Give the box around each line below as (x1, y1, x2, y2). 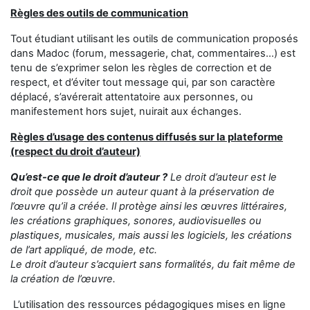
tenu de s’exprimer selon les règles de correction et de (10, 62, 272, 74)
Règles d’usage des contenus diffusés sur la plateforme (10, 131, 283, 143)
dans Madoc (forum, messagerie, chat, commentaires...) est (10, 47, 295, 60)
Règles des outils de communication (10, 7, 188, 19)
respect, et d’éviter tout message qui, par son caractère (10, 76, 275, 89)
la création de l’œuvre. (10, 273, 116, 285)
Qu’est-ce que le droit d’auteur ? (10, 171, 167, 183)
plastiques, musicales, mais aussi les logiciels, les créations (10, 229, 292, 241)
